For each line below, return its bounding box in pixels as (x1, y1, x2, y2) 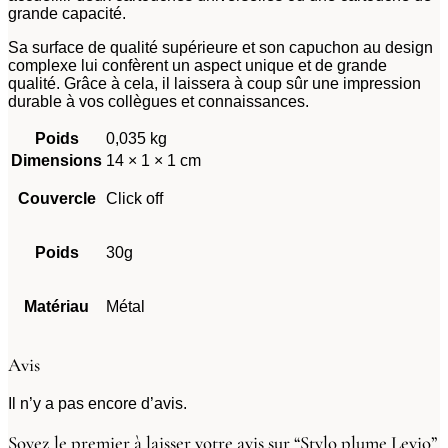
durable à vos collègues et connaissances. (8, 93, 309, 111)
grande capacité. (8, 5, 126, 23)
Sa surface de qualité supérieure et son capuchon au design (8, 39, 433, 57)
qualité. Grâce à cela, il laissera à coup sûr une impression (8, 75, 421, 93)
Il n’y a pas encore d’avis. (8, 394, 187, 412)
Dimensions (11, 152, 102, 170)
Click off (106, 190, 163, 208)
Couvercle (17, 190, 96, 208)
